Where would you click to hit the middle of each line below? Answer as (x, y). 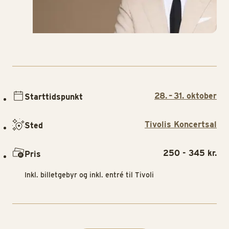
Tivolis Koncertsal (181, 124)
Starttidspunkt (54, 97)
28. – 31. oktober (186, 96)
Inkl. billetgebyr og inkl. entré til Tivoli (89, 175)
